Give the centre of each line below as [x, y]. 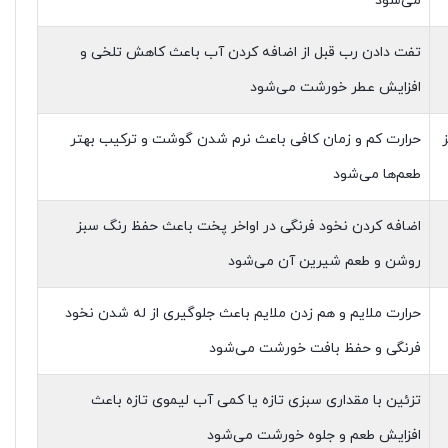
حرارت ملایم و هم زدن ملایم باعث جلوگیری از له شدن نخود [242, 313]
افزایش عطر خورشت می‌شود [335, 87]
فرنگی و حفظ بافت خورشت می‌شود [314, 348]
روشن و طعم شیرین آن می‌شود [324, 261]
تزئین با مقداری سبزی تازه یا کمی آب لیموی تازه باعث [255, 400]
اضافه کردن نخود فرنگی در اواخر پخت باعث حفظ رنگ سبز [248, 226]
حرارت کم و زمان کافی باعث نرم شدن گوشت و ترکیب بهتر [245, 139]
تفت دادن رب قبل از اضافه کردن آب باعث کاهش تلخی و [250, 52]
